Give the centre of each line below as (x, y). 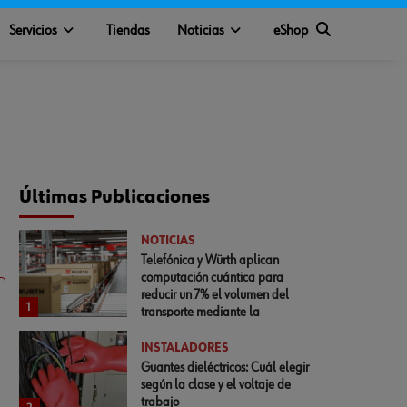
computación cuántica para (213, 277)
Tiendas (128, 31)
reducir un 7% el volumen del (215, 294)
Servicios (33, 31)
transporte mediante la (201, 312)
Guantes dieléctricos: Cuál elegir (225, 367)
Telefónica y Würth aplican (210, 260)
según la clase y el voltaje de (216, 385)
